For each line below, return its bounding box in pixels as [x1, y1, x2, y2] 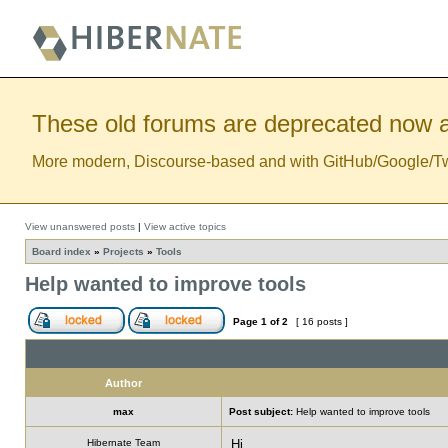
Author [105, 377, 142, 389]
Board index [32, 246, 91, 257]
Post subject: [229, 406, 293, 417]
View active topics [144, 221, 226, 232]
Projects [103, 246, 144, 257]
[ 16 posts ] [293, 316, 351, 327]
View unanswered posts [25, 221, 135, 232]
